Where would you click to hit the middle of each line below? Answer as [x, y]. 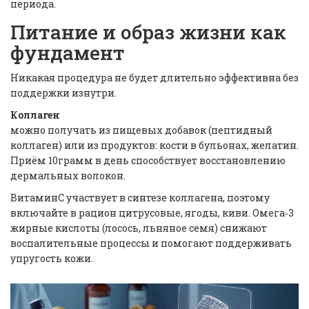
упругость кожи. [52, 259]
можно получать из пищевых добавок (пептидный [141, 130]
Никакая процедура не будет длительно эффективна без [154, 78]
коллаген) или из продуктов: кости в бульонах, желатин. [154, 146]
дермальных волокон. [68, 176]
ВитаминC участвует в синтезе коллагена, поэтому [140, 198]
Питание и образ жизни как [148, 32]
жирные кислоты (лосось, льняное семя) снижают [139, 228]
